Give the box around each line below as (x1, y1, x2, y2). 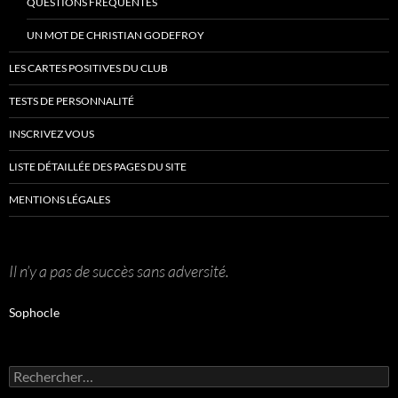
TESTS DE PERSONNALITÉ (9, 94, 134, 107)
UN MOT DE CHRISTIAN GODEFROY (27, 28, 204, 42)
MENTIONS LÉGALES (9, 193, 110, 206)
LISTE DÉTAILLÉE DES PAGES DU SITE (9, 160, 187, 173)
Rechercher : (8, 365, 78, 380)
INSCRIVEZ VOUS (9, 127, 94, 140)
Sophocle (9, 305, 60, 320)
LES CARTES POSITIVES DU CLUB (9, 61, 168, 75)
